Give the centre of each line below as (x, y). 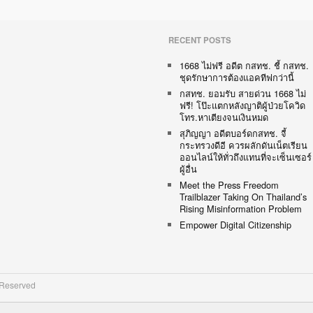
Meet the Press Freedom (229, 185)
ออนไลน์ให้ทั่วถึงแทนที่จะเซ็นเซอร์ (245, 157)
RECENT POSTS (199, 41)
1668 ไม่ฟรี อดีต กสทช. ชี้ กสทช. (244, 66)
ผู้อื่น (188, 169)
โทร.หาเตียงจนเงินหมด (224, 117)
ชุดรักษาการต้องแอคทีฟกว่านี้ (236, 78)
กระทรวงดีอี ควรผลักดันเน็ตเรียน (243, 145)
